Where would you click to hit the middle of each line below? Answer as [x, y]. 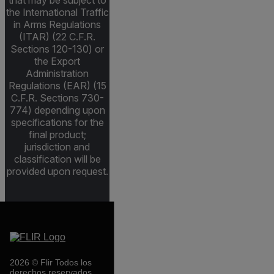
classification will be [57, 159]
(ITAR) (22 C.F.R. [57, 37]
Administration [57, 74]
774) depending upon [57, 110]
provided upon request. [57, 172]
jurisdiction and [57, 147]
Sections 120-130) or [57, 49]
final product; [57, 135]
